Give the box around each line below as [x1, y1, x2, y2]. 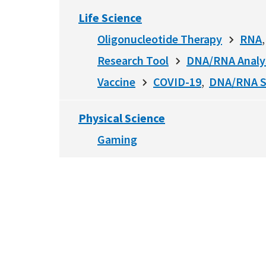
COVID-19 [153, 74, 201, 89]
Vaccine [97, 74, 135, 89]
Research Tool [97, 53, 169, 68]
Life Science [78, 10, 142, 25]
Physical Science [78, 110, 165, 125]
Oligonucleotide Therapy [97, 31, 222, 46]
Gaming [97, 132, 137, 147]
